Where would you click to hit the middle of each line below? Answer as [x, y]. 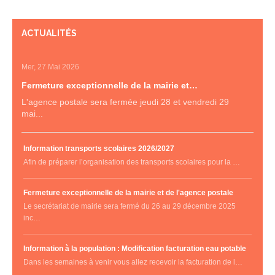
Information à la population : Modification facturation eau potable [135, 249]
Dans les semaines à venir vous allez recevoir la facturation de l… [133, 262]
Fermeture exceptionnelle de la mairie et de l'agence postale [128, 193]
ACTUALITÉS [49, 33]
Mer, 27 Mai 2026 [50, 67]
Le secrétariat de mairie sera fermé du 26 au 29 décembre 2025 [130, 206]
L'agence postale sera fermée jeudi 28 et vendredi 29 [125, 102]
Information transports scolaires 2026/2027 [99, 149]
